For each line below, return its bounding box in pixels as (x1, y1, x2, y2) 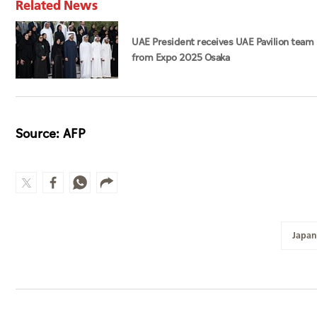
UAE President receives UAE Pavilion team (132, 35, 314, 50)
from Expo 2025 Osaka (132, 50, 230, 66)
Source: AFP (16, 125, 86, 144)
